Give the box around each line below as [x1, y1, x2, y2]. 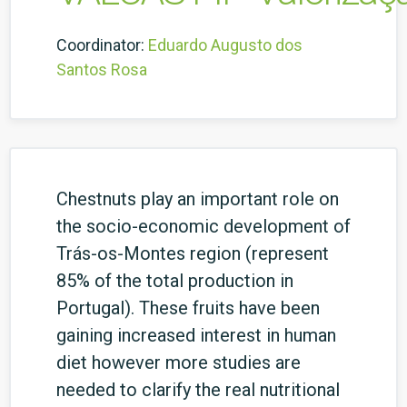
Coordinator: [56, 35, 144, 55]
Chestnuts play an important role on [56, 188, 339, 210]
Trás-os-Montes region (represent [56, 243, 329, 264]
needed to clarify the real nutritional [56, 379, 340, 401]
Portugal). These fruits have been [56, 297, 320, 319]
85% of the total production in [56, 270, 293, 292]
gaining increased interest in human [56, 324, 336, 346]
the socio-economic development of [56, 215, 351, 237]
